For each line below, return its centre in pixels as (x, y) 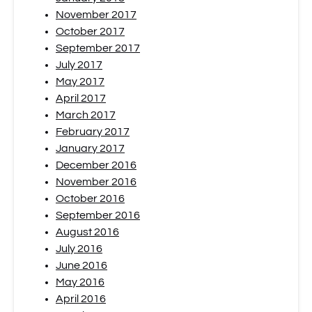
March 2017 (86, 115)
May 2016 (80, 282)
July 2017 (79, 65)
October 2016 (90, 198)
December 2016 (96, 165)
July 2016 (79, 249)
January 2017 (90, 148)
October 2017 (90, 31)
